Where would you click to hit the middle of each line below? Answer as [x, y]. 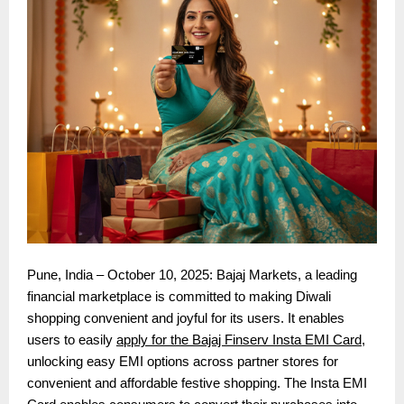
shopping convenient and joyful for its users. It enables [186, 318]
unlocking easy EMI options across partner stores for [183, 361]
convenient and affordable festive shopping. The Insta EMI [197, 383]
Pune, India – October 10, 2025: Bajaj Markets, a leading [192, 275]
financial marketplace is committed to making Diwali [179, 296]
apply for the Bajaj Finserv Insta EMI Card [239, 340]
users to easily [72, 340]
